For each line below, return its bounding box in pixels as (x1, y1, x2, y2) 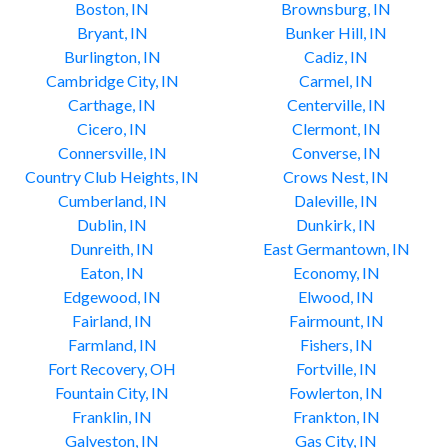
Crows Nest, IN (283, 167, 389, 186)
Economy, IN (292, 263, 380, 282)
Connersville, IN (57, 143, 167, 162)
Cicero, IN (77, 119, 147, 138)
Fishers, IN (299, 335, 373, 354)
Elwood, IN (298, 287, 374, 306)
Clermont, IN (291, 119, 381, 138)
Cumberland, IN (57, 191, 167, 210)
